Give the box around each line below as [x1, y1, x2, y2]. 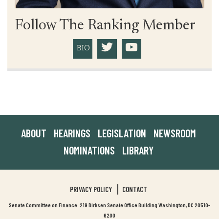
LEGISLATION [97, 127, 146, 140]
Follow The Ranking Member [15, 19, 196, 34]
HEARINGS [53, 127, 90, 140]
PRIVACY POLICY [69, 185, 112, 194]
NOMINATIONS [63, 144, 115, 157]
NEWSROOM [153, 127, 196, 140]
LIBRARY [122, 144, 153, 157]
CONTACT [122, 185, 147, 194]
